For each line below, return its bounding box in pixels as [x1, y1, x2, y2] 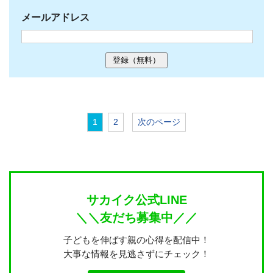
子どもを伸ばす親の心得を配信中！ [63, 234, 210, 245]
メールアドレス [21, 12, 90, 23]
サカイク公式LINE [86, 193, 187, 207]
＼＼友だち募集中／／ [76, 210, 197, 224]
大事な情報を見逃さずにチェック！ [63, 248, 210, 259]
